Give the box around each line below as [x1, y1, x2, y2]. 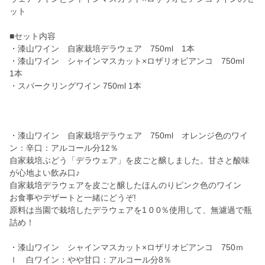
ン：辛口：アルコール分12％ [9, 143, 118, 153]
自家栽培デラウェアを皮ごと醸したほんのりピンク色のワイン [9, 180, 241, 190]
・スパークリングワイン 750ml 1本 [9, 81, 150, 91]
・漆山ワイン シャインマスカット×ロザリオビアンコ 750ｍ [9, 243, 244, 253]
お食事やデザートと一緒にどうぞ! [9, 193, 136, 203]
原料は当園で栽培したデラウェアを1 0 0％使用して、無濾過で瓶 [9, 205, 252, 215]
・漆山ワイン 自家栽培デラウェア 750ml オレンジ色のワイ [9, 131, 248, 141]
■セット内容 [9, 31, 56, 41]
